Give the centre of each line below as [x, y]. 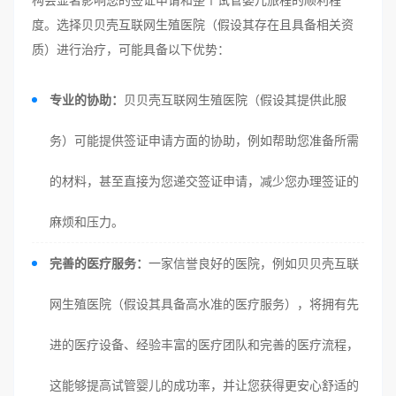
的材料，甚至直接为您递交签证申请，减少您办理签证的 [204, 181]
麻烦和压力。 [87, 221]
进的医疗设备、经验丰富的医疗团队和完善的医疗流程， [204, 344]
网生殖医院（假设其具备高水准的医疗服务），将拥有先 [204, 304]
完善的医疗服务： [99, 263]
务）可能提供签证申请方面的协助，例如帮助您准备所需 [204, 140]
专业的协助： [87, 99]
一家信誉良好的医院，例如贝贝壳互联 [254, 263]
